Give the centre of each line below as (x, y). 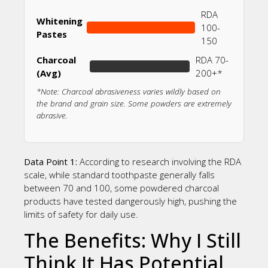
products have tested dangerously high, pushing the (130, 201)
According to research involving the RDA (159, 161)
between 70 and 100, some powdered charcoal (121, 188)
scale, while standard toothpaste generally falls (119, 174)
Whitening (60, 21)
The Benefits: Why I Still (133, 240)
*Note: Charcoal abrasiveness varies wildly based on (129, 92)
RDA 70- (212, 60)
